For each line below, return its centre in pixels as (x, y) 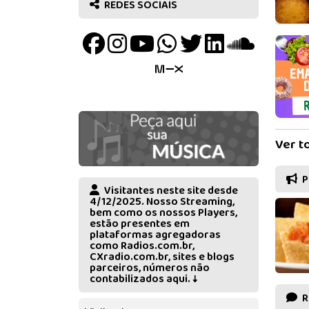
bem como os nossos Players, (163, 213)
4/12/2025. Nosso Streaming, (162, 202)
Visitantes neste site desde (170, 191)
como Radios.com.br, (142, 246)
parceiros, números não (150, 268)
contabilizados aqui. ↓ (143, 279)
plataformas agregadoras (155, 235)
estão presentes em (140, 224)
